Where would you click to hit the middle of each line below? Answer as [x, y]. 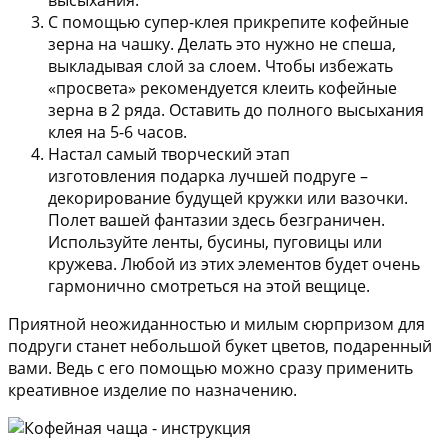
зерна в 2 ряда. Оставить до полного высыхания [236, 110]
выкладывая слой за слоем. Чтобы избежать [220, 66]
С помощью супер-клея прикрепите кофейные [228, 22]
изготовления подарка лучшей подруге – [208, 176]
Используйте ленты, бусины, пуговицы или [215, 242]
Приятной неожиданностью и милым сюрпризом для [216, 324]
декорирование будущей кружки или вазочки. [228, 198]
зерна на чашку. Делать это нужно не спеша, [222, 44]
